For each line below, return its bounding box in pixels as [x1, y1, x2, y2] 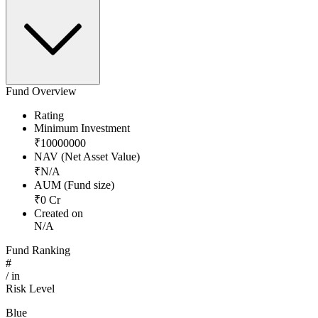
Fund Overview [6, 85, 77, 98]
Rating [34, 109, 64, 122]
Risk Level [6, 283, 55, 295]
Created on [34, 207, 83, 220]
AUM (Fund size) [34, 179, 114, 192]
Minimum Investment [34, 122, 130, 135]
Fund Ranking [6, 244, 70, 257]
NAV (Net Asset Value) [34, 150, 140, 163]
